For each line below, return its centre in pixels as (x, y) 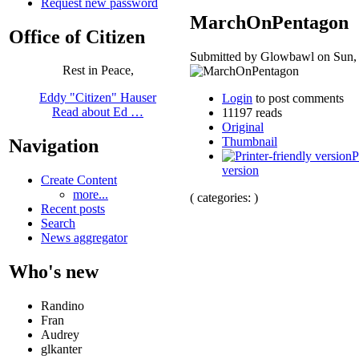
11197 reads (252, 112)
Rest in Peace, (98, 71)
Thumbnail (250, 141)
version (240, 170)
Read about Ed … (98, 112)
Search (58, 224)
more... (91, 195)
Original (243, 127)
